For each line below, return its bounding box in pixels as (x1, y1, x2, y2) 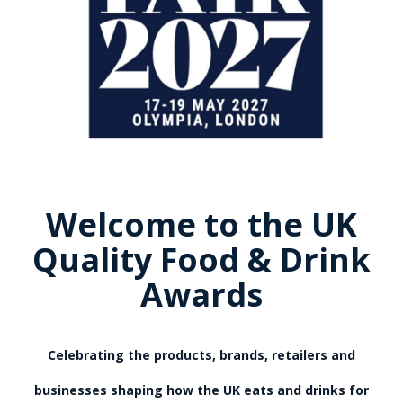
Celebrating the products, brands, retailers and (48, 346, 355, 364)
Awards (140, 273, 263, 318)
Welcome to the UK (46, 202, 357, 247)
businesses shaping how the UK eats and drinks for (34, 381, 369, 399)
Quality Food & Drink (32, 237, 371, 282)
